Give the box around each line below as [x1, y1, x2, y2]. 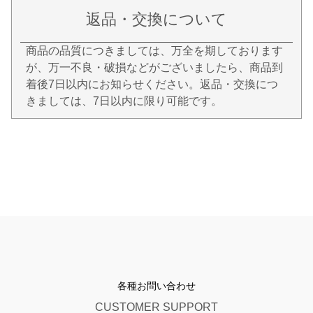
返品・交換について [86, 10, 227, 28]
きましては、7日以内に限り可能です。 [26, 94, 222, 107]
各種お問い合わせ [117, 279, 196, 291]
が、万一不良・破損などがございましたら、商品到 [26, 61, 283, 73]
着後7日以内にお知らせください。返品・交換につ [26, 78, 278, 90]
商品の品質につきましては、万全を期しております [26, 44, 283, 57]
